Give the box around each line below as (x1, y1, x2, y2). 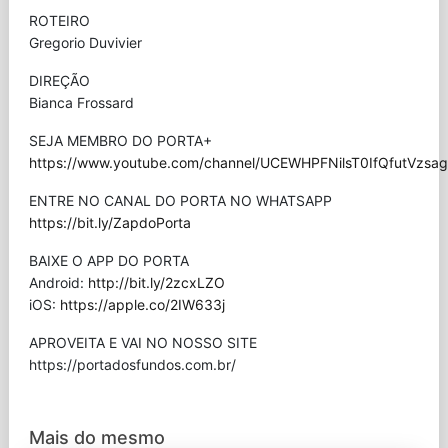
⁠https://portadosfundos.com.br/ (28, 356, 236, 373)
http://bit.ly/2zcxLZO (87, 274, 225, 291)
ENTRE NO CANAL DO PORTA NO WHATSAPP (28, 192, 332, 209)
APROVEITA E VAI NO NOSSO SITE (28, 334, 257, 351)
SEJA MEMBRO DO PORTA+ (28, 132, 212, 149)
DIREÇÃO (28, 72, 90, 89)
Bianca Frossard (28, 94, 134, 111)
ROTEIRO (28, 12, 90, 29)
